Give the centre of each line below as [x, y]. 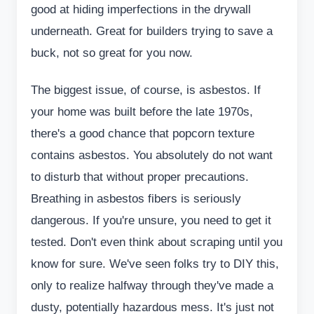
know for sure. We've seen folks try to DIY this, [155, 264]
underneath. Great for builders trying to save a [152, 31]
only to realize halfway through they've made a [152, 285]
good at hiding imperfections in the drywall [141, 9]
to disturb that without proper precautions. [140, 177]
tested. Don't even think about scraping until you [157, 242]
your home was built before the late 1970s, [142, 111]
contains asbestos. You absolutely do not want [152, 155]
